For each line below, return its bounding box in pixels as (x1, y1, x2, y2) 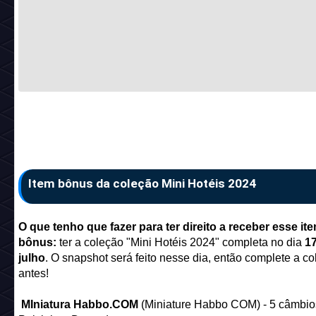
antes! (18, 267, 49, 280)
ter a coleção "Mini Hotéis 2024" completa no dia (59, 236, 305, 249)
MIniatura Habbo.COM (20, 298, 141, 311)
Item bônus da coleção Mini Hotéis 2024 (28, 176, 256, 191)
